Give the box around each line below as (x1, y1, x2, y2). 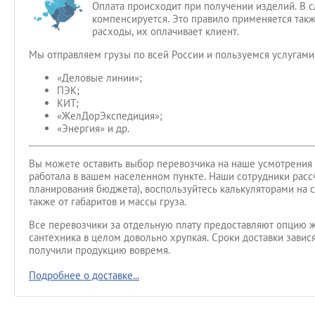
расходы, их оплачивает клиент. (92, 25, 239, 38)
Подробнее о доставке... (29, 269, 139, 282)
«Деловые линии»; (57, 71, 142, 84)
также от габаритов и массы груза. (29, 195, 186, 208)
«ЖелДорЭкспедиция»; (57, 109, 162, 122)
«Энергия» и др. (57, 122, 129, 135)
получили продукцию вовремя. (29, 243, 170, 257)
